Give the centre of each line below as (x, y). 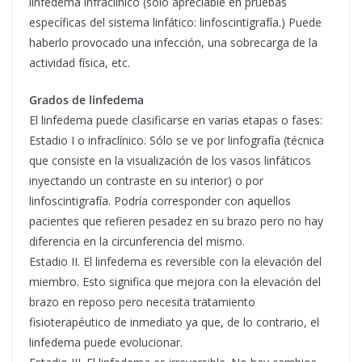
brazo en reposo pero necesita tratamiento (142, 301)
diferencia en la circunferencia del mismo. (137, 241)
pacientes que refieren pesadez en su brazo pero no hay (176, 221)
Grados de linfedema (86, 99)
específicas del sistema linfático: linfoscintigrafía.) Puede (175, 22)
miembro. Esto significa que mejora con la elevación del (175, 281)
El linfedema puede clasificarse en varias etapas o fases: (176, 120)
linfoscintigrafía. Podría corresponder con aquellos (160, 200)
